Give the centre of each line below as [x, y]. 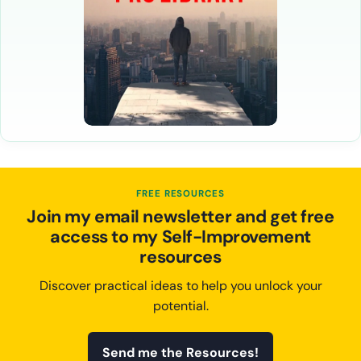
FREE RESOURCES [180, 194]
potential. [180, 305]
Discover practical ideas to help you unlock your [180, 285]
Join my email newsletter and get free [180, 216]
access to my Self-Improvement [180, 237]
